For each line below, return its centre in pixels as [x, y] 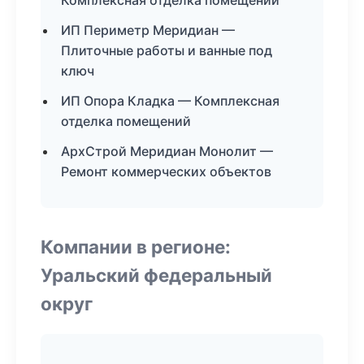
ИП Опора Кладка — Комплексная [170, 101]
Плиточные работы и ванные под [167, 50]
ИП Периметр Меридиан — [148, 30]
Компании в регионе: [136, 247]
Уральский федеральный [156, 275]
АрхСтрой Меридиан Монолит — [167, 151]
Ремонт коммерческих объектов [166, 171]
